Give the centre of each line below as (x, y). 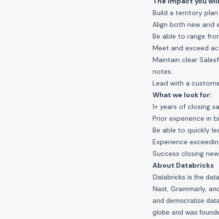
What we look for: (182, 95)
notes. (163, 71)
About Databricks (183, 165)
